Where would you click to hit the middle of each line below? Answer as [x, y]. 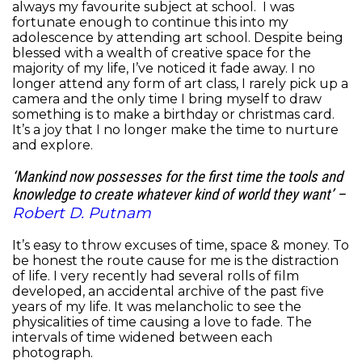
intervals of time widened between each [142, 337]
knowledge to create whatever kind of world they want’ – [179, 194]
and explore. [54, 145]
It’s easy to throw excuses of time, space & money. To [181, 245]
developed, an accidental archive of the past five [168, 291]
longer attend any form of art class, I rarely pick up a [180, 83]
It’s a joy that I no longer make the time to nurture [175, 129]
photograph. [53, 352]
